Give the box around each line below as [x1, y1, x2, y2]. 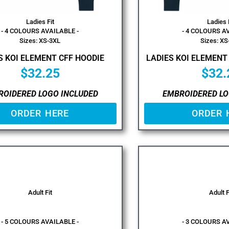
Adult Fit [28, 188, 52, 196]
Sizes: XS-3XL [19, 36, 60, 44]
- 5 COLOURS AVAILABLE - [1, 218, 79, 226]
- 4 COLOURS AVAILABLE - [1, 27, 79, 35]
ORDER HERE [11, 108, 69, 119]
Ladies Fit [26, 17, 54, 26]
